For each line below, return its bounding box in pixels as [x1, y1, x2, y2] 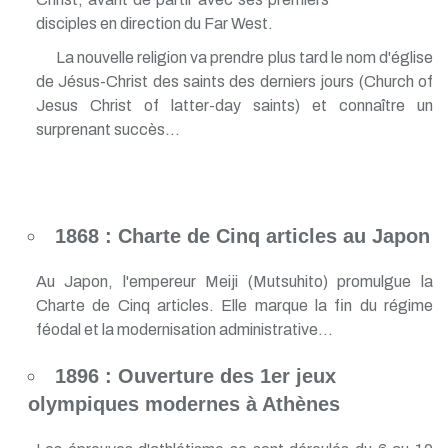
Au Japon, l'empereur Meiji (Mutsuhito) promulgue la [35, 272, 433, 290]
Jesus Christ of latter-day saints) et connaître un [35, 96, 433, 114]
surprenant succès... [35, 120, 180, 138]
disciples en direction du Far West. [35, 14, 273, 32]
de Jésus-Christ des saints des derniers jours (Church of [35, 72, 433, 90]
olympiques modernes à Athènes [27, 392, 340, 415]
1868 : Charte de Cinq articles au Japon [54, 224, 430, 247]
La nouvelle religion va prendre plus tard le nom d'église [55, 48, 433, 66]
